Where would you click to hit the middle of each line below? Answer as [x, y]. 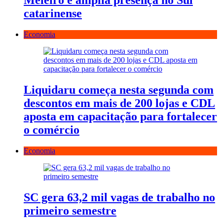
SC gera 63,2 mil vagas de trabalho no [119, 197]
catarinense [53, 14]
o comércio [52, 130]
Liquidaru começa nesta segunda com [119, 90]
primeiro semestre [70, 211]
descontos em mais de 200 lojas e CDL [119, 103]
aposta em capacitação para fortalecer [120, 117]
